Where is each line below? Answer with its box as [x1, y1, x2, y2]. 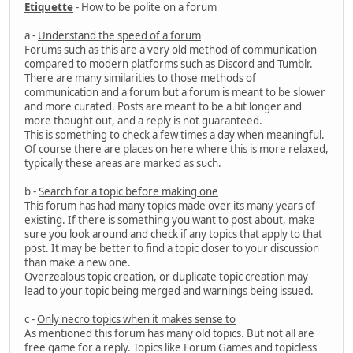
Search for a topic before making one [39, 184, 218, 199]
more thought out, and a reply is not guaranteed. [24, 113, 262, 128]
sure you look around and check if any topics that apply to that [24, 227, 322, 242]
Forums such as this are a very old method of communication [24, 43, 317, 58]
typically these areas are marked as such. [24, 156, 221, 171]
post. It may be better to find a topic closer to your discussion [24, 241, 319, 256]
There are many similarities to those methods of [24, 71, 256, 86]
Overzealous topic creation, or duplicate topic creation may [24, 269, 308, 284]
